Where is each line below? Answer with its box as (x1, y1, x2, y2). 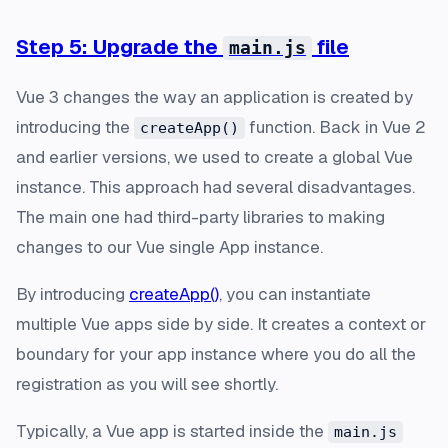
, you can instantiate (219, 282, 371, 305)
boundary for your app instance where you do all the (16, 342, 416, 365)
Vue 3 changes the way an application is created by (16, 85, 413, 108)
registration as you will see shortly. (16, 372, 278, 395)
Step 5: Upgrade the (16, 33, 223, 60)
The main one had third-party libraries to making (16, 205, 385, 228)
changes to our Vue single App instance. (16, 235, 323, 258)
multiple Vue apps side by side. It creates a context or (16, 312, 426, 335)
